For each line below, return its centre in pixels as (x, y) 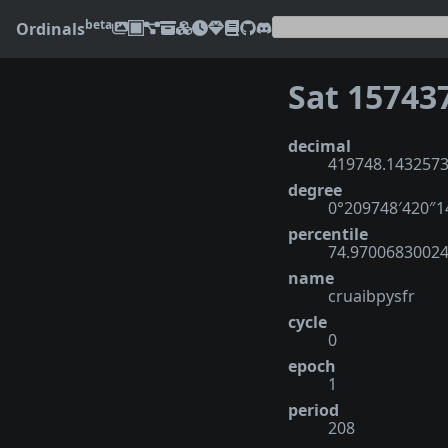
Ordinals (50, 29)
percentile (328, 233)
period (313, 409)
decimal (319, 145)
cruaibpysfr (371, 295)
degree (315, 189)
